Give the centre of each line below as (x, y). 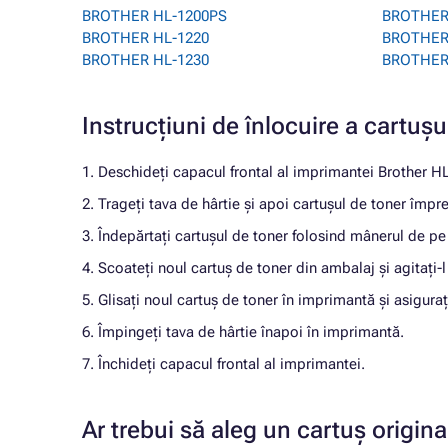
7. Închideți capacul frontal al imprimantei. (223, 364)
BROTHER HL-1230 (145, 60)
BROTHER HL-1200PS (154, 16)
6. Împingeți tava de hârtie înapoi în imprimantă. (243, 332)
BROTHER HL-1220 (145, 38)
